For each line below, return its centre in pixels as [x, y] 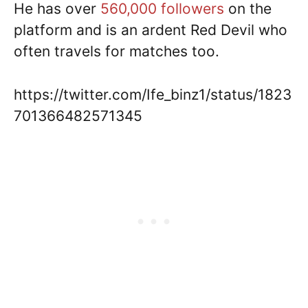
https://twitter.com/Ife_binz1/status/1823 [153, 94]
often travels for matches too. [117, 52]
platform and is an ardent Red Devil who [151, 30]
